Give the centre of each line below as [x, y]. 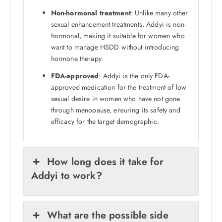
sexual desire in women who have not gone [115, 99]
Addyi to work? [66, 176]
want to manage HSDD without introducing [115, 47]
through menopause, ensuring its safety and [115, 110]
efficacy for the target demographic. [105, 122]
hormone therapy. [77, 59]
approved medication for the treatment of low [118, 87]
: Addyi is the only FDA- [134, 76]
